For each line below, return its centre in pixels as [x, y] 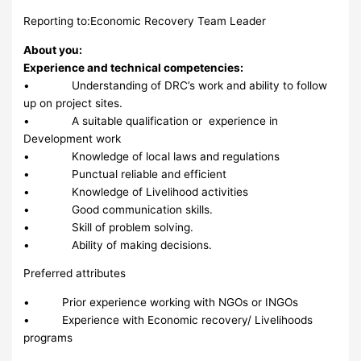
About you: [53, 50]
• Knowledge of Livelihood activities [136, 191]
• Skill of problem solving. [109, 227]
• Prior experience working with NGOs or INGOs [161, 302]
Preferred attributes [75, 274]
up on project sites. [73, 103]
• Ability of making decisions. [118, 245]
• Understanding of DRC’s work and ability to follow [176, 85]
